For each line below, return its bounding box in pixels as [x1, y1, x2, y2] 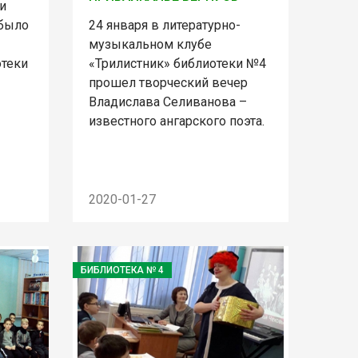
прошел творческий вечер [88, 74, 248, 90]
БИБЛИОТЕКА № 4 [80, 265, 164, 276]
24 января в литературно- [88, 17, 241, 33]
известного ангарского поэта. [88, 113, 265, 129]
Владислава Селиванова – [88, 93, 247, 109]
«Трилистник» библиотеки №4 [88, 55, 266, 71]
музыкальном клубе [88, 36, 212, 52]
